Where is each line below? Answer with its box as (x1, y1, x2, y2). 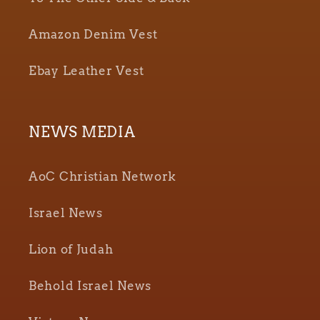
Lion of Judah (29, 242, 114, 257)
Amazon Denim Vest (29, 27, 158, 42)
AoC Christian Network (29, 169, 177, 184)
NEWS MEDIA (29, 124, 136, 141)
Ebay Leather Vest (29, 64, 144, 79)
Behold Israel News (29, 279, 151, 294)
